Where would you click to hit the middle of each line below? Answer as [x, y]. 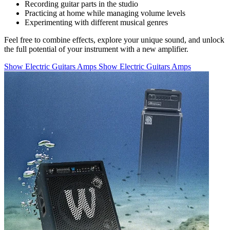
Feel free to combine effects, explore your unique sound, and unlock [114, 40]
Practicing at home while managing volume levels [105, 13]
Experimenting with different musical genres [96, 22]
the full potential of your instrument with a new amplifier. [96, 49]
